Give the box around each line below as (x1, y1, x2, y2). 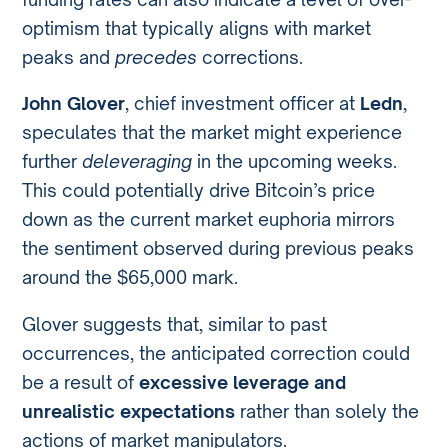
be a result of (22, 370, 140, 393)
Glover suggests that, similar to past (22, 312, 328, 335)
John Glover (22, 92, 126, 115)
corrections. (202, 45, 304, 68)
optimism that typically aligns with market (22, 16, 372, 39)
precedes (115, 45, 203, 68)
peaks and (22, 45, 116, 68)
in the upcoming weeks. (197, 150, 398, 173)
